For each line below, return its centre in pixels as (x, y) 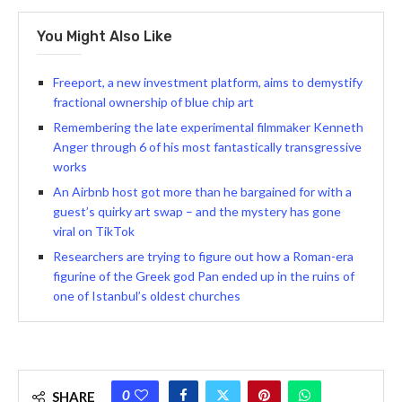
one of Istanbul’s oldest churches (147, 296)
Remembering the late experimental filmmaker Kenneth (208, 127)
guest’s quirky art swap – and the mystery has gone (197, 212)
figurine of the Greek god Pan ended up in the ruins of (204, 276)
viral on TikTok (94, 232)
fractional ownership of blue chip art (153, 102)
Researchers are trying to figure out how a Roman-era (203, 257)
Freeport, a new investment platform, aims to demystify (208, 83)
